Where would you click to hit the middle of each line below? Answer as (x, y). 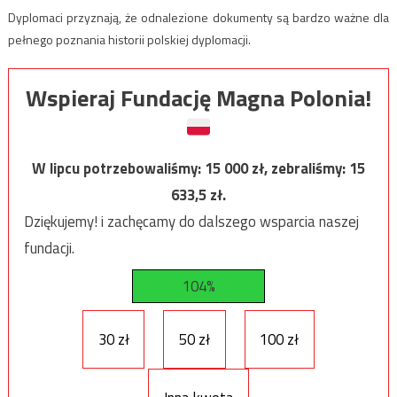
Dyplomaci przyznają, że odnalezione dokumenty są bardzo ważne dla (198, 17)
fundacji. (49, 249)
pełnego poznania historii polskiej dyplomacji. (129, 39)
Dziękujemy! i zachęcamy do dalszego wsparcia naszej (191, 222)
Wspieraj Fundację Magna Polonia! (198, 98)
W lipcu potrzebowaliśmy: (118, 169)
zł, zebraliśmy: (300, 169)
